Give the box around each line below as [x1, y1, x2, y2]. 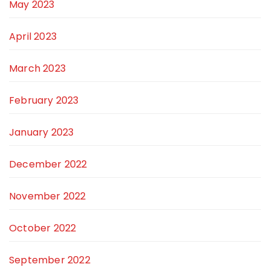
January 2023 [9, 125, 74, 140]
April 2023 [9, 30, 57, 44]
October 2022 [9, 221, 77, 236]
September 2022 [9, 253, 90, 268]
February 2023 [9, 93, 79, 108]
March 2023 [9, 61, 66, 76]
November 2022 [9, 189, 86, 204]
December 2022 [9, 157, 87, 172]
